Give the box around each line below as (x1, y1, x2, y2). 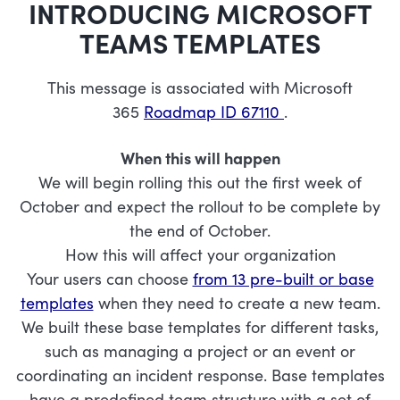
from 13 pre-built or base (192, 267, 374, 289)
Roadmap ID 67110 (144, 100, 284, 122)
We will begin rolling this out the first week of (38, 171, 362, 193)
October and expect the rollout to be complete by (20, 195, 380, 217)
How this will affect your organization (64, 243, 336, 265)
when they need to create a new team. (93, 291, 380, 313)
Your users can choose (26, 267, 193, 289)
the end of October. (129, 219, 271, 241)
